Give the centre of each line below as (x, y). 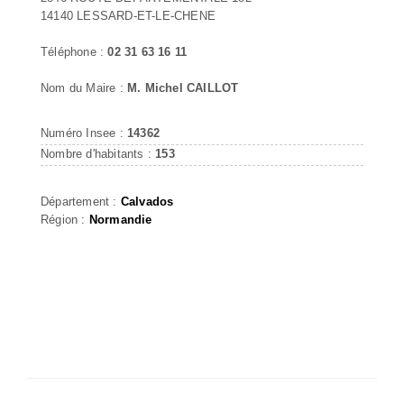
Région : (65, 219)
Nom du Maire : (84, 87)
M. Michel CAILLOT (183, 87)
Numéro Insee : (84, 133)
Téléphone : (74, 51)
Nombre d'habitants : (98, 153)
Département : (81, 201)
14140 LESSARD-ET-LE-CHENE (128, 15)
